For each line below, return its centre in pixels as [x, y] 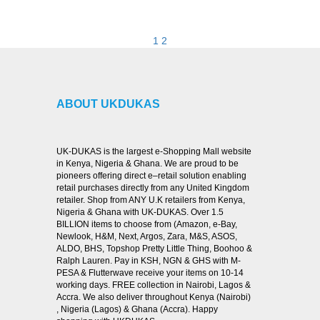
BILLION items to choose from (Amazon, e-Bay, [147, 224]
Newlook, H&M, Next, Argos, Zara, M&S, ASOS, [147, 236]
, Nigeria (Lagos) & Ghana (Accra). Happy [137, 309]
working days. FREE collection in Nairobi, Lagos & [154, 285]
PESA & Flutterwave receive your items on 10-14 [150, 272]
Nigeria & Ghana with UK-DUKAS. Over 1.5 [140, 212]
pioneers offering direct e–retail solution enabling [151, 175]
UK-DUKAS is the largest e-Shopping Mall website [154, 151]
